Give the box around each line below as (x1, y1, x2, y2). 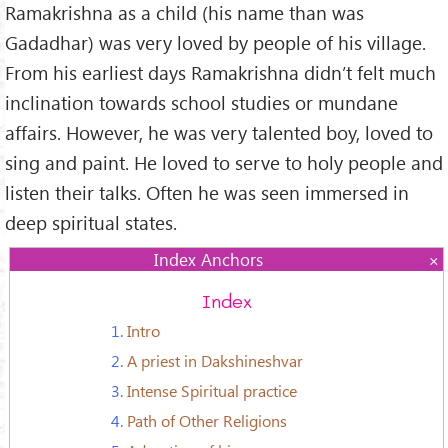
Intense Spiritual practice (127, 380, 297, 402)
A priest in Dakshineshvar (127, 350, 303, 372)
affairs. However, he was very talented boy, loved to (5, 119, 433, 145)
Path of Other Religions (127, 410, 287, 432)
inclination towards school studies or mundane (5, 89, 398, 115)
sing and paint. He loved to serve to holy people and (5, 149, 443, 175)
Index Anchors (154, 248, 264, 271)
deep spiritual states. (5, 209, 177, 235)
